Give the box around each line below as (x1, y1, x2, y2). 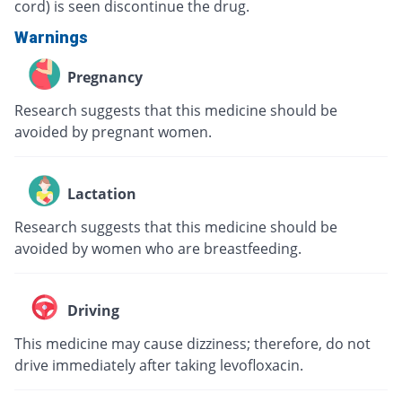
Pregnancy (67, 66, 143, 87)
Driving (67, 300, 119, 320)
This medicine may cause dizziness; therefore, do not (14, 334, 371, 354)
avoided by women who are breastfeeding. (14, 239, 301, 259)
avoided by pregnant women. (14, 122, 212, 143)
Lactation (67, 183, 136, 204)
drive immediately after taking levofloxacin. (14, 355, 303, 376)
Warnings (14, 28, 88, 48)
